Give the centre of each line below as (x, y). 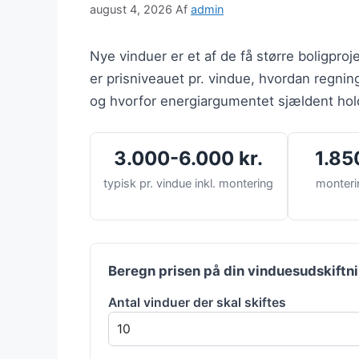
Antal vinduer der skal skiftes (197, 303)
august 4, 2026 (131, 10)
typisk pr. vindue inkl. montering (189, 184)
